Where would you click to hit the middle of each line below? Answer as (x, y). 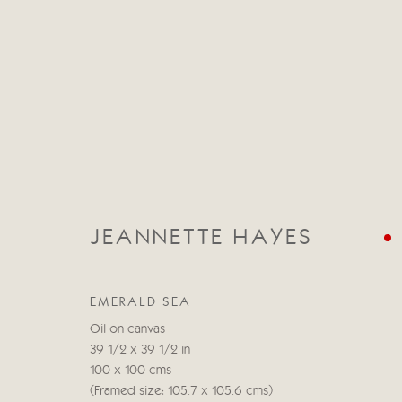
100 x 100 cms (131, 371)
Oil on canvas (127, 330)
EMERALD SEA (140, 302)
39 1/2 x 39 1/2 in (140, 350)
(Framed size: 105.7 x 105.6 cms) (181, 392)
